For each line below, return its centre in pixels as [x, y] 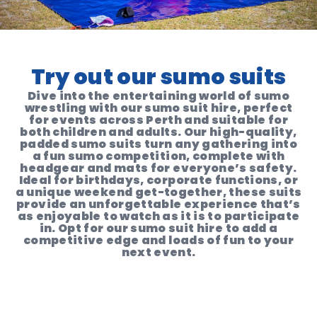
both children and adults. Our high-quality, [158, 132]
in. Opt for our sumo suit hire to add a [158, 228]
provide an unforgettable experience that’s [158, 204]
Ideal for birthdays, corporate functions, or [158, 180]
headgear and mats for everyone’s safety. [158, 168]
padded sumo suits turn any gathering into [158, 144]
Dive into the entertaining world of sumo [158, 96]
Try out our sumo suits [158, 77]
